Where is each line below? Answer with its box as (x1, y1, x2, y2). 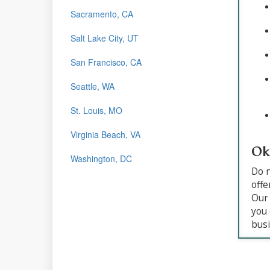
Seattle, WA (71, 80, 115, 92)
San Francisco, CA (71, 55, 142, 68)
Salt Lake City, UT (71, 31, 139, 44)
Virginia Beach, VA (71, 128, 140, 140)
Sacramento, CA (71, 7, 133, 20)
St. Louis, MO (71, 104, 122, 116)
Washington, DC (71, 152, 132, 165)
